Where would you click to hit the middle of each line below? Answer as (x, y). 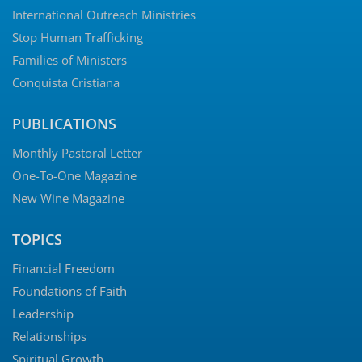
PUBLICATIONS (64, 124)
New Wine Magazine (68, 198)
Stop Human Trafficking (78, 38)
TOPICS (37, 240)
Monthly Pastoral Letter (77, 153)
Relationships (49, 337)
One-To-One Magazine (74, 176)
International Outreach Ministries (104, 15)
